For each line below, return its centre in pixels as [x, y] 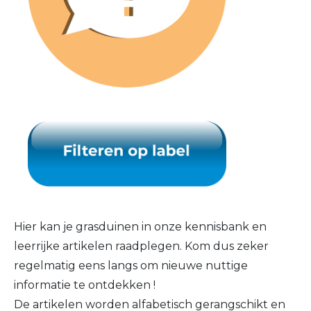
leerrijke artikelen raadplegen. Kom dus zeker [141, 246]
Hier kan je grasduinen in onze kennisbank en [140, 227]
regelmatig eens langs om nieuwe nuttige [131, 266]
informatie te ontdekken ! [85, 285]
